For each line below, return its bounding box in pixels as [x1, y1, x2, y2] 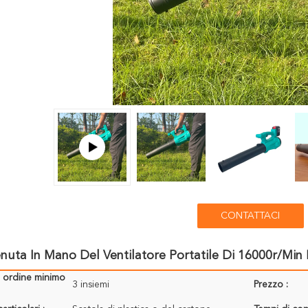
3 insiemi [72, 280, 109, 289]
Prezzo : [254, 280, 288, 289]
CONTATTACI [221, 211, 280, 221]
